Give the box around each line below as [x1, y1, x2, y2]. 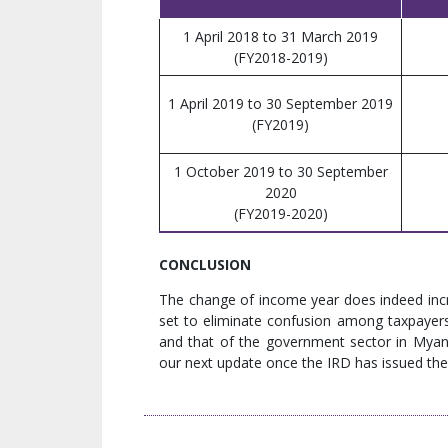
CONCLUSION [159, 255, 251, 275]
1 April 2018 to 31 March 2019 [183, 27, 378, 47]
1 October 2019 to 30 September [173, 162, 388, 182]
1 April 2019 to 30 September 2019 [168, 94, 393, 114]
